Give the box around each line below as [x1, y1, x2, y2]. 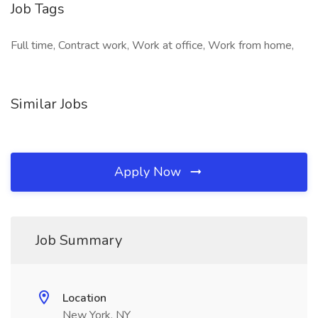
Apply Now [114, 163, 185, 180]
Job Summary [35, 231, 122, 250]
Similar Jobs [11, 94, 88, 114]
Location [62, 290, 106, 306]
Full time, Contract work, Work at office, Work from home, [11, 38, 294, 53]
